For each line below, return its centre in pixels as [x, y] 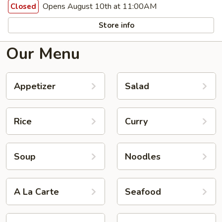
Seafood [143, 192]
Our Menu [43, 54]
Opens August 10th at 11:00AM [99, 6]
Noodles [143, 156]
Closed [23, 6]
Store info [116, 25]
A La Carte [36, 192]
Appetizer [35, 86]
